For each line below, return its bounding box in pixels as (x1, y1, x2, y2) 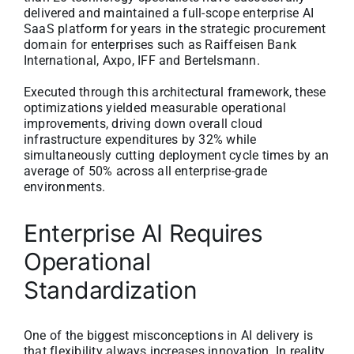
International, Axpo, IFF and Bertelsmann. (24, 52, 260, 68)
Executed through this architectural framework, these (24, 84, 326, 100)
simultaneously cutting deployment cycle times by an (24, 147, 330, 163)
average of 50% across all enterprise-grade (24, 163, 268, 179)
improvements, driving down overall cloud (24, 115, 263, 131)
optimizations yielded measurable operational (24, 100, 287, 115)
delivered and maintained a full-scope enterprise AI (24, 5, 314, 21)
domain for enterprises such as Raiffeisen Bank (24, 36, 297, 52)
